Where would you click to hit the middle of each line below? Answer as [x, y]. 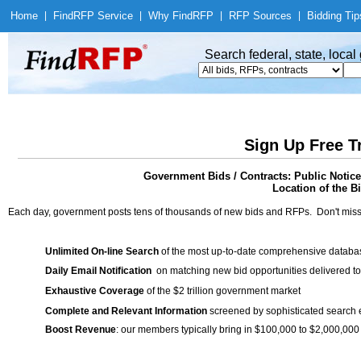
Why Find [170, 16]
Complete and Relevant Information [126, 311]
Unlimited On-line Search [102, 251]
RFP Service [103, 16]
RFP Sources [260, 16]
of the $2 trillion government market [222, 291]
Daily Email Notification [98, 271]
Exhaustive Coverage [95, 291]
